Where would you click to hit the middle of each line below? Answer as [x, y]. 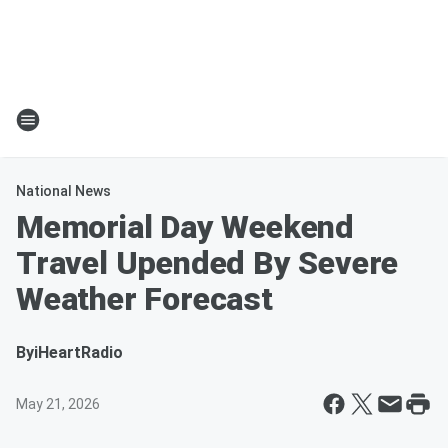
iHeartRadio [78, 352]
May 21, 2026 [58, 404]
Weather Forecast [144, 299]
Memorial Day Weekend [185, 227]
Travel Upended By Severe [207, 263]
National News [63, 191]
